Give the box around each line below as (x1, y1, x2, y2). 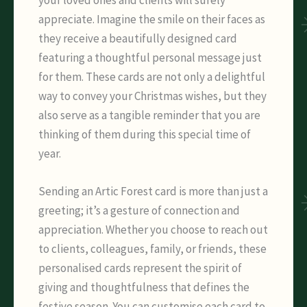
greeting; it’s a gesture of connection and (38, 203, 240, 219)
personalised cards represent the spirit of (38, 260, 242, 276)
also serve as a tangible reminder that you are (38, 107, 260, 123)
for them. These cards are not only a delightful (38, 69, 265, 84)
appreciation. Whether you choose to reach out (38, 222, 268, 238)
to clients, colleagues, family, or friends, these (38, 241, 267, 257)
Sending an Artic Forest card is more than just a (38, 184, 268, 199)
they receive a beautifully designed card (38, 30, 237, 46)
